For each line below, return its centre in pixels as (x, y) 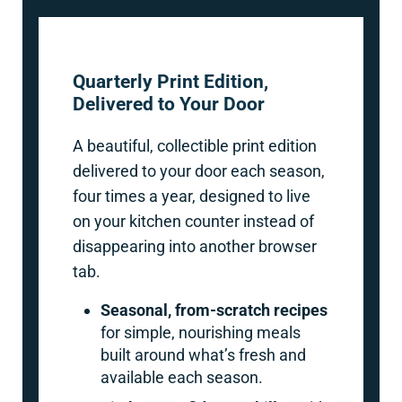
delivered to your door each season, (198, 170)
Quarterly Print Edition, (170, 81)
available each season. (182, 377)
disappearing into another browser (194, 246)
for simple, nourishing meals (201, 332)
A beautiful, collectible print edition (194, 145)
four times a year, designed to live (191, 196)
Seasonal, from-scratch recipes (214, 310)
